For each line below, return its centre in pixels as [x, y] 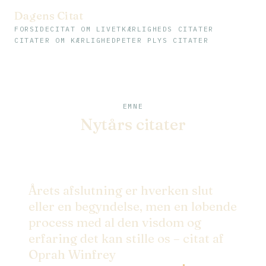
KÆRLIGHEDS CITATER [167, 29]
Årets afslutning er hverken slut [121, 191]
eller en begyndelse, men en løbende [133, 207]
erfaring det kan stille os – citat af [126, 239]
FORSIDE [32, 29]
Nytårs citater [133, 124]
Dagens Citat [49, 16]
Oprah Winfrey [72, 255]
